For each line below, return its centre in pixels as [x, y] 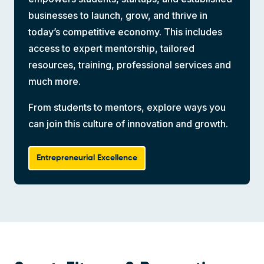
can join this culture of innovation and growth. [128, 123]
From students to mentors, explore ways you [127, 107]
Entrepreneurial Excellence [87, 158]
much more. [55, 81]
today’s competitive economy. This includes [125, 32]
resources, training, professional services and [130, 65]
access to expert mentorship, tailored [111, 48]
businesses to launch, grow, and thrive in [118, 15]
